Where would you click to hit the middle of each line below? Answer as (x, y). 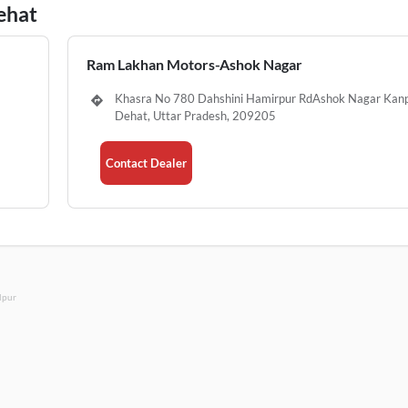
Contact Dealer (146, 163)
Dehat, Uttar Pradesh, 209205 (195, 116)
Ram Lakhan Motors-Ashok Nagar (194, 64)
